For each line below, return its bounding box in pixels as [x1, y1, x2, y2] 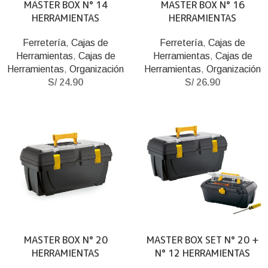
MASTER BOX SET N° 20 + [146, 233, 259, 246]
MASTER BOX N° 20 [23, 233, 108, 246]
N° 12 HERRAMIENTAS [155, 246, 250, 260]
